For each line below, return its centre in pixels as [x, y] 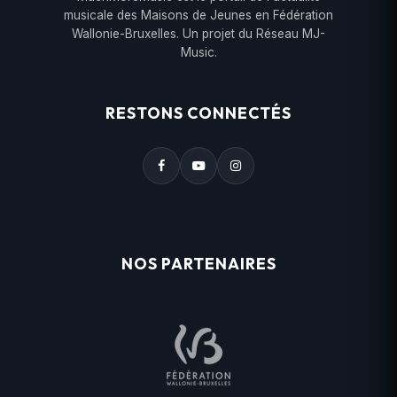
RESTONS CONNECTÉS [198, 113]
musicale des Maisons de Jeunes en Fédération [198, 16]
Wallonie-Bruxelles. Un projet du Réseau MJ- [198, 34]
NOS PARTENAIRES [198, 263]
